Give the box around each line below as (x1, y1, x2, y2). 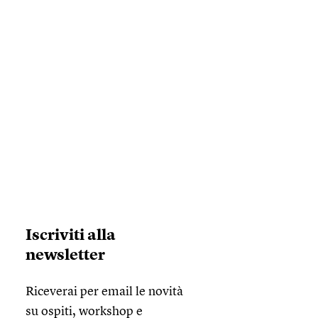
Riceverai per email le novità (26, 285, 183, 299)
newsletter (26, 248, 105, 263)
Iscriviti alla (26, 228, 116, 243)
